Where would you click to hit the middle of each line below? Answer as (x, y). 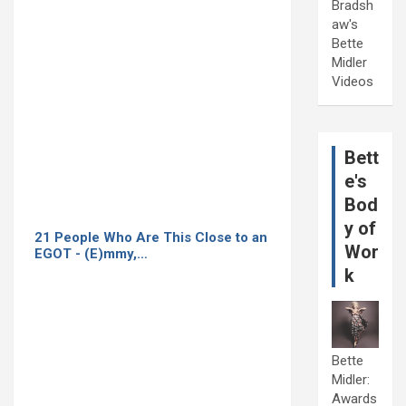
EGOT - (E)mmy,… (91, 253)
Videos (353, 82)
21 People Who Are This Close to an (151, 237)
